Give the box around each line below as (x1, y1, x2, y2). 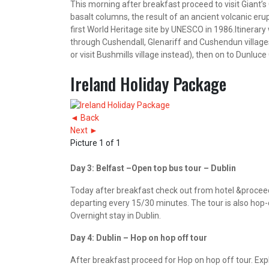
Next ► (70, 125, 98, 135)
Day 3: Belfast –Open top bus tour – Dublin (70, 163, 236, 173)
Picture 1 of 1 (70, 138, 121, 148)
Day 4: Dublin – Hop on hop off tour (70, 232, 207, 243)
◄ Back (70, 112, 99, 122)
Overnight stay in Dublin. (70, 210, 161, 220)
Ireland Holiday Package (70, 71, 226, 97)
